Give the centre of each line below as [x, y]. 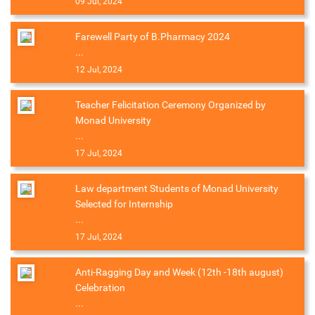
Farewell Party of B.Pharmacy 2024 [153, 37]
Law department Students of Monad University [177, 189]
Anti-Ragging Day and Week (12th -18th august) [179, 272]
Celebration [100, 288]
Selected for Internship [124, 204]
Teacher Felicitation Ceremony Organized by [171, 105]
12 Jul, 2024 [99, 70]
